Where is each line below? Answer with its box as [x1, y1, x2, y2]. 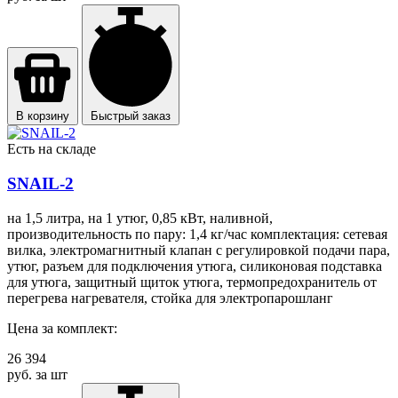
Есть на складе [7, 141, 96, 157]
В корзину [16, 109, 69, 123]
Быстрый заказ [91, 109, 171, 123]
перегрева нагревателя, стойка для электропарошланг [7, 290, 333, 306]
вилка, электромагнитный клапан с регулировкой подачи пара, [7, 242, 390, 258]
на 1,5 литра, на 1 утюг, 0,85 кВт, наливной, [7, 210, 273, 226]
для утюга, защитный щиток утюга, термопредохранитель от [7, 274, 377, 290]
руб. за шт [7, 366, 68, 382]
